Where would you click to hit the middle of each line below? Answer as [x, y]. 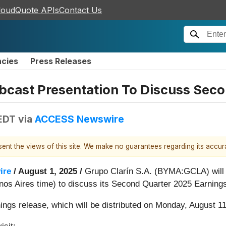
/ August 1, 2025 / [48, 172]
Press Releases [61, 61]
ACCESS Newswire [79, 119]
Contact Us [80, 10]
